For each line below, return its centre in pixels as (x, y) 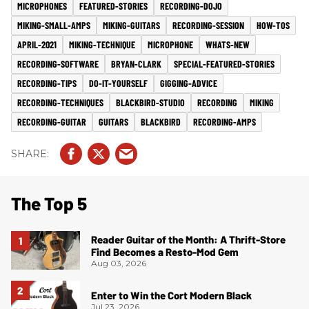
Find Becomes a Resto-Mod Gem (165, 251)
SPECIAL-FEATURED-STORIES (224, 64)
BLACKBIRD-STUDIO (150, 103)
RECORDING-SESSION (208, 26)
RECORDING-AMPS (225, 122)
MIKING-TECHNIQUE (102, 45)
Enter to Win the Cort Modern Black (171, 296)
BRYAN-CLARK (136, 64)
